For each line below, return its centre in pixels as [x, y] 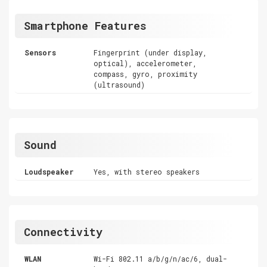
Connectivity [63, 232]
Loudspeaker [49, 171]
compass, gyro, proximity [146, 74]
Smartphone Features [85, 25]
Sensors [40, 52]
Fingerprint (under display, [150, 52]
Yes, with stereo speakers [147, 171]
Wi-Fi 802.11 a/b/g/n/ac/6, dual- [161, 258]
